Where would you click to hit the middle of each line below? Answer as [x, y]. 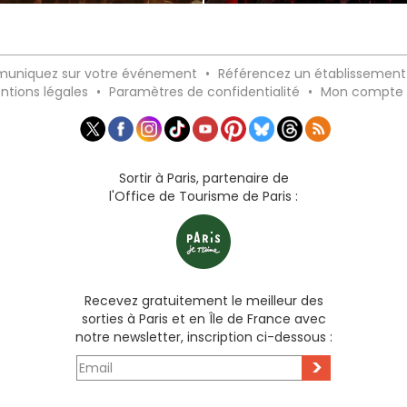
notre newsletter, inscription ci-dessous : [203, 338]
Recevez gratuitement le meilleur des [203, 301]
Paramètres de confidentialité [204, 92]
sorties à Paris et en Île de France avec [203, 319]
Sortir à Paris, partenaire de [203, 179]
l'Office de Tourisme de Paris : [203, 197]
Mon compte [362, 92]
